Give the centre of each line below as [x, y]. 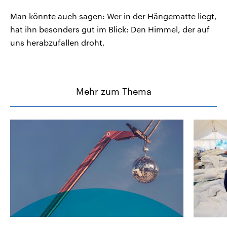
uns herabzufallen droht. [58, 43]
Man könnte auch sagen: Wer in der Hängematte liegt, [113, 16]
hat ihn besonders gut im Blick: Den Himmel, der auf [110, 29]
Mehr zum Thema [113, 91]
